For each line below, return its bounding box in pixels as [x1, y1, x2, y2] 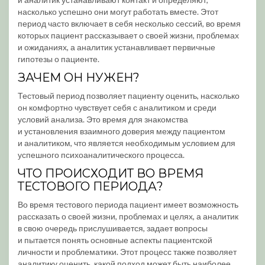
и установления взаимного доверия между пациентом [18, 126, 225, 136]
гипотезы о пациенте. [18, 54, 99, 64]
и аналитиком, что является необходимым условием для [18, 138, 235, 148]
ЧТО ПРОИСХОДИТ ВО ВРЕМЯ [18, 166, 203, 180]
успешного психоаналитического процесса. [18, 150, 185, 160]
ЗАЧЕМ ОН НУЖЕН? [18, 70, 140, 85]
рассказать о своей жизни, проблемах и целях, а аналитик [18, 211, 238, 221]
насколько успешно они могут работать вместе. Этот [18, 7, 218, 17]
